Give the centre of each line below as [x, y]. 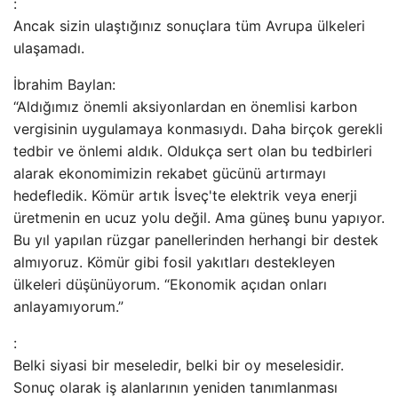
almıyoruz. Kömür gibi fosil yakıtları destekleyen [174, 262]
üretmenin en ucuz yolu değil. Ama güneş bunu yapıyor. [199, 218]
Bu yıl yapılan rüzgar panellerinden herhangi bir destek [196, 240]
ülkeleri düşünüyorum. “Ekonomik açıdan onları [170, 284]
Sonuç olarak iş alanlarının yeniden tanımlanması [175, 387]
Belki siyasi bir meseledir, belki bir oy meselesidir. [179, 365]
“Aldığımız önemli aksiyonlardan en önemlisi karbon [185, 107]
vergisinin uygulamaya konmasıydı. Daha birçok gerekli [198, 129]
